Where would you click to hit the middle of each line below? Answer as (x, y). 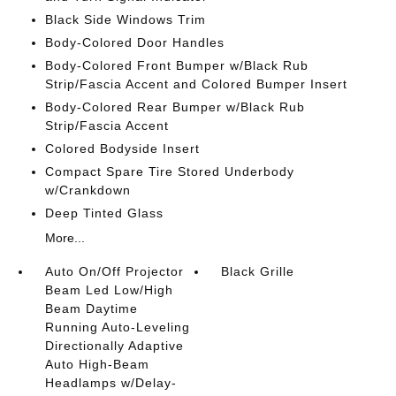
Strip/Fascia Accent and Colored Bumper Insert (196, 84)
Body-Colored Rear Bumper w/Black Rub (175, 107)
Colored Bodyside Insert (122, 148)
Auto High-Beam (97, 364)
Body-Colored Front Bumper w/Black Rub (176, 65)
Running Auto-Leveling (117, 327)
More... (65, 238)
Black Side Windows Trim (125, 19)
